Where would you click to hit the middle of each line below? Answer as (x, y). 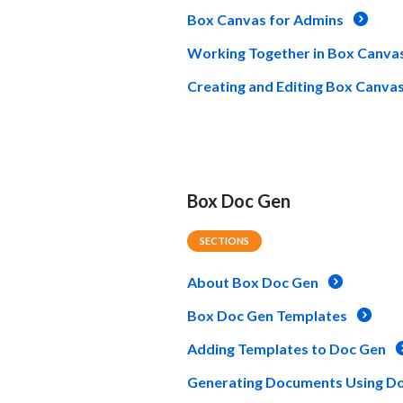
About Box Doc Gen (253, 282)
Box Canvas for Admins (265, 19)
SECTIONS (224, 240)
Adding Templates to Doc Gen (287, 348)
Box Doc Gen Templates (267, 315)
